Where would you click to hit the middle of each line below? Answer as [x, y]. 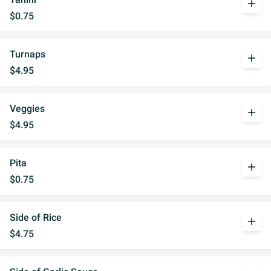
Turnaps [28, 54]
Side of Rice [36, 217]
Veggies [27, 109]
